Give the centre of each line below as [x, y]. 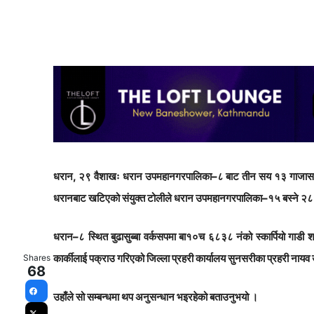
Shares [36, 258]
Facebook [58, 298]
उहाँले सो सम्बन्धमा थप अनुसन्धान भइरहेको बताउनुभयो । [156, 297]
